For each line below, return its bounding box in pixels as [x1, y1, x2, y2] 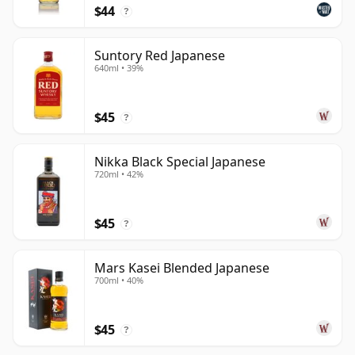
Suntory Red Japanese [94, 46, 225, 64]
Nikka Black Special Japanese [94, 152, 265, 170]
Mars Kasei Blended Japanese [94, 258, 269, 277]
